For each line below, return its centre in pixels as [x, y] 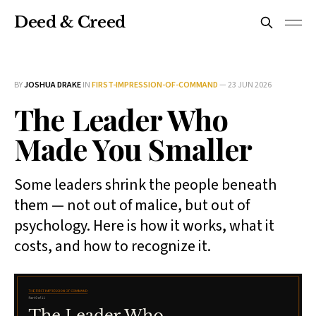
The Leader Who [121, 119]
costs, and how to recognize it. [113, 246]
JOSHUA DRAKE [53, 85]
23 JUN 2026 [250, 85]
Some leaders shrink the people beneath [145, 185]
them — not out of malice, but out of [132, 205]
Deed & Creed [70, 22]
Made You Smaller [133, 149]
